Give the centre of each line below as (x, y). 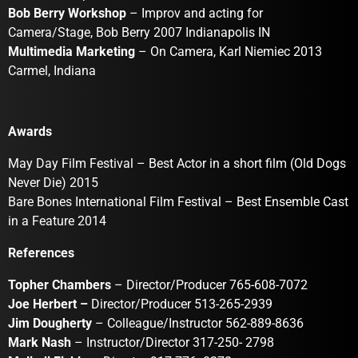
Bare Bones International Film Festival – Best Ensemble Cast (178, 202)
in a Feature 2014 (57, 221)
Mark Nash (40, 343)
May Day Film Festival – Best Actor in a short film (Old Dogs (177, 164)
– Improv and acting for (195, 14)
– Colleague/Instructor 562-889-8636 (198, 324)
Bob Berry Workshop (67, 14)
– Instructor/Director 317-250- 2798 (173, 343)
